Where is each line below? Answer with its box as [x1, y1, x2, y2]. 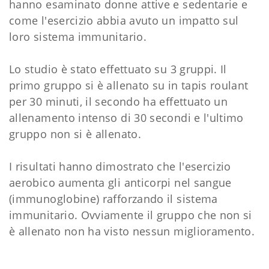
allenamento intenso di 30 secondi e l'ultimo [9, 110, 244, 125]
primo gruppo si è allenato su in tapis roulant [9, 78, 249, 93]
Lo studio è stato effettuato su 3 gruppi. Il [9, 62, 227, 77]
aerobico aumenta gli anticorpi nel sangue [9, 175, 232, 190]
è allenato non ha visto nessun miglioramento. [9, 224, 255, 239]
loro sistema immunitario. [9, 29, 147, 44]
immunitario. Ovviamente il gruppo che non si [9, 208, 252, 223]
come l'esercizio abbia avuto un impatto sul [9, 13, 239, 28]
